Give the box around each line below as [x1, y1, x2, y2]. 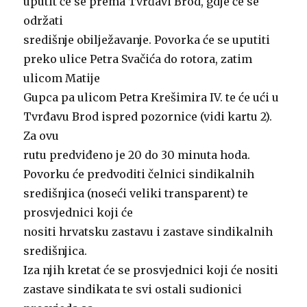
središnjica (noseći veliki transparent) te [23, 186, 249, 200]
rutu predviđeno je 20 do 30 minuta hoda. [23, 147, 251, 162]
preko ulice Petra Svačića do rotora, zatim [23, 51, 253, 66]
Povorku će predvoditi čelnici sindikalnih [23, 167, 255, 181]
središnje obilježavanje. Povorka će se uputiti [23, 32, 271, 47]
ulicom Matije [23, 71, 101, 85]
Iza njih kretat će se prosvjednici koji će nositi [23, 262, 279, 277]
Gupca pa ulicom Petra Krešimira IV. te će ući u [23, 90, 280, 104]
